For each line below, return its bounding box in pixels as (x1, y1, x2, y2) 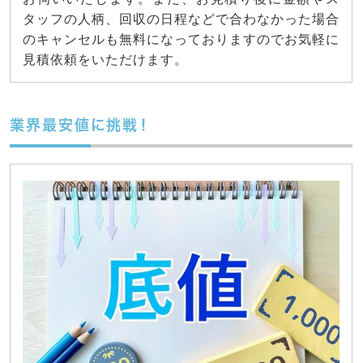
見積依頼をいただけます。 (23, 52, 188, 66)
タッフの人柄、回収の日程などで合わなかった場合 (23, 11, 340, 26)
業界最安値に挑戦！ (10, 117, 150, 132)
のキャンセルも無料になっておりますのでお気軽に (23, 32, 340, 46)
